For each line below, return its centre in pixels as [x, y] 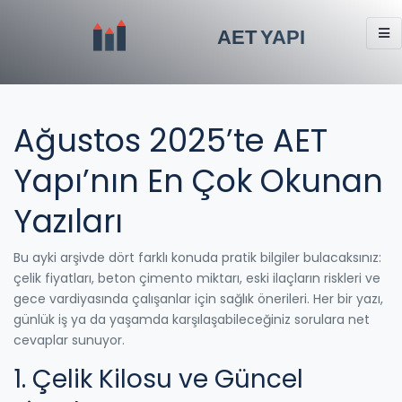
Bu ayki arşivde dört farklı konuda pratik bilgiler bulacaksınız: [197, 257]
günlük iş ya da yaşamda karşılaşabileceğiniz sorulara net [192, 319]
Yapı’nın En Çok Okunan [198, 180]
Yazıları [68, 221]
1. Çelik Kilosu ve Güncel [158, 379]
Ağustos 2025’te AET [170, 140]
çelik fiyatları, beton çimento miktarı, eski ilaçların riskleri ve [197, 278]
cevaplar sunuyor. [69, 340]
